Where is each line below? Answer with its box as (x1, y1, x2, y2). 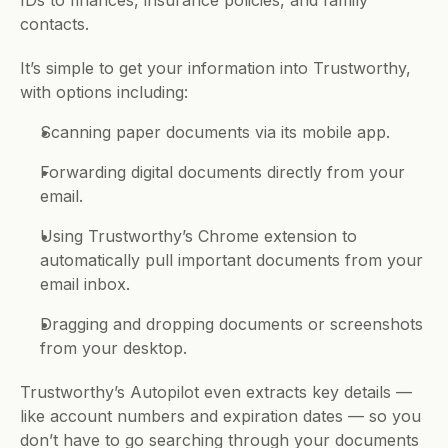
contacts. (20, 14, 94, 34)
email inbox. (40, 274, 130, 294)
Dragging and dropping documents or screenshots (40, 314, 423, 334)
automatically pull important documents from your (40, 250, 423, 270)
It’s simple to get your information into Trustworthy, (20, 58, 411, 78)
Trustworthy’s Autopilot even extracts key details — (20, 382, 412, 402)
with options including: (20, 82, 188, 102)
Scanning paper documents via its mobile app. (40, 122, 390, 142)
